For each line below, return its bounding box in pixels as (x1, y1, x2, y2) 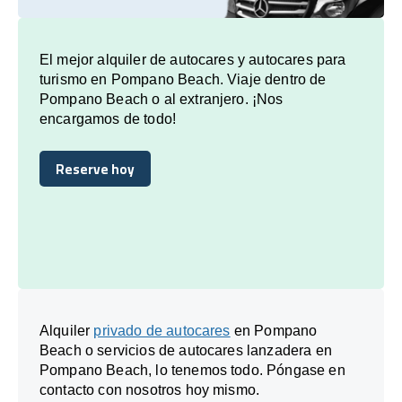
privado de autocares (93, 322, 231, 338)
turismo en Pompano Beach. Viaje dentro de (39, 71, 327, 87)
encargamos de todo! (39, 110, 177, 127)
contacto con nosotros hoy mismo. (39, 381, 260, 398)
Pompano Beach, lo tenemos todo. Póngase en (39, 362, 345, 378)
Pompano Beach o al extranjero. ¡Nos (39, 91, 284, 107)
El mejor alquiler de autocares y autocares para (39, 51, 346, 67)
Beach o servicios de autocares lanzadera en (39, 342, 332, 358)
